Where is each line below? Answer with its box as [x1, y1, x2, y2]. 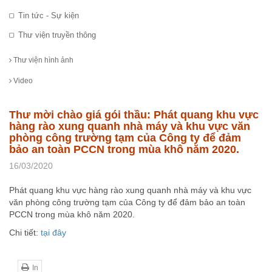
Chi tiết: [9, 227, 41, 237]
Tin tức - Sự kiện [18, 11, 79, 21]
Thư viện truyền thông [18, 30, 96, 40]
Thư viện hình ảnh [12, 55, 73, 64]
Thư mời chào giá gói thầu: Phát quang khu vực [9, 108, 259, 121]
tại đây [41, 227, 66, 237]
